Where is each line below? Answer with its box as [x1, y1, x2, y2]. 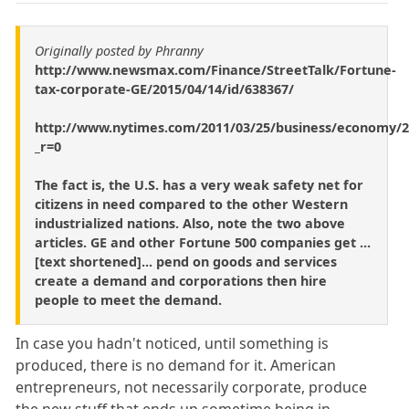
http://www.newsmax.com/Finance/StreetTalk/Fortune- [35, 60, 396, 79]
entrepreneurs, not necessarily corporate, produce [16, 376, 368, 397]
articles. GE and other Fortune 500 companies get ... [35, 233, 371, 251]
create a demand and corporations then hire [35, 271, 327, 289]
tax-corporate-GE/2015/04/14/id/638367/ [35, 79, 294, 98]
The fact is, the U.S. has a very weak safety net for [35, 175, 363, 194]
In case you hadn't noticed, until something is [16, 332, 330, 353]
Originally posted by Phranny [35, 41, 204, 59]
